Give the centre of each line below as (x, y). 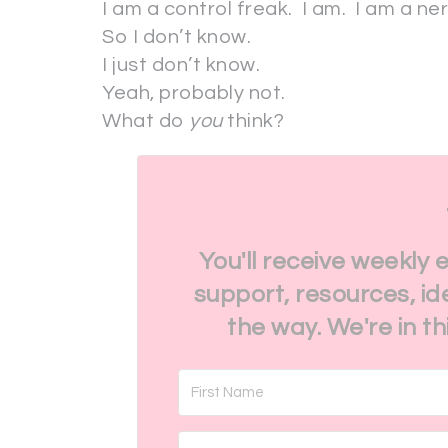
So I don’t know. (176, 37)
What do (145, 121)
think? (255, 121)
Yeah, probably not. (194, 93)
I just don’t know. (181, 65)
